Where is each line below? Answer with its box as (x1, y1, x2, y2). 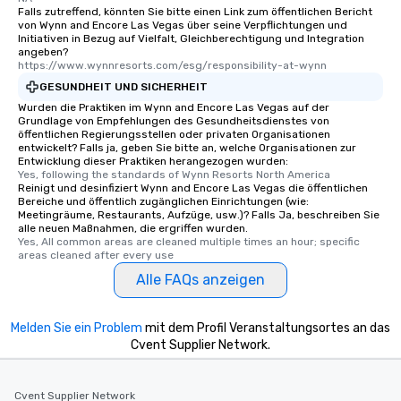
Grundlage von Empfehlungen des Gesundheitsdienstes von (18, 115, 329, 128)
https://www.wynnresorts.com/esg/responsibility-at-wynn (18, 59, 327, 73)
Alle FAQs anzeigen (136, 271, 265, 289)
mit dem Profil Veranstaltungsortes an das (142, 320, 390, 337)
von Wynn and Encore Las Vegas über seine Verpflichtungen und (18, 19, 347, 32)
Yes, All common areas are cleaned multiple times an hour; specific (18, 235, 360, 249)
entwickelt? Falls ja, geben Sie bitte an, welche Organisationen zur (18, 141, 356, 155)
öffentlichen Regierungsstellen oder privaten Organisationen (18, 128, 330, 141)
